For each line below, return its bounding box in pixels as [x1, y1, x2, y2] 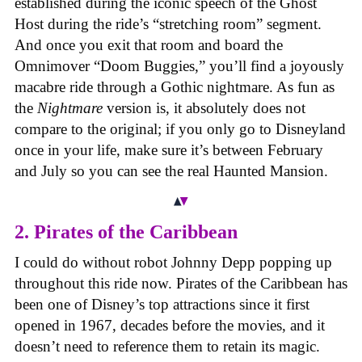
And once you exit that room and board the [15, 36, 283, 54]
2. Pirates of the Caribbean [15, 221, 238, 243]
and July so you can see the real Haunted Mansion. [15, 162, 328, 180]
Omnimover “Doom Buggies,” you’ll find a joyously [15, 57, 344, 75]
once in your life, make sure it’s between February [15, 141, 323, 159]
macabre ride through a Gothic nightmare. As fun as [15, 78, 335, 96]
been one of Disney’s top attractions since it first [15, 296, 309, 314]
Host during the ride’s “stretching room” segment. [15, 15, 322, 33]
